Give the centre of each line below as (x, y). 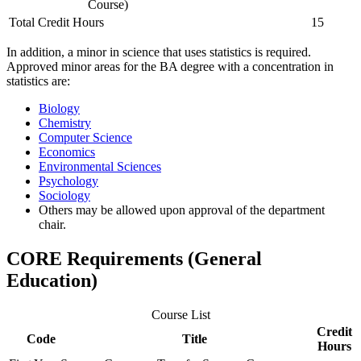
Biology (59, 108)
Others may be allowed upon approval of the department (182, 210)
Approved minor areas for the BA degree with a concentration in (170, 66)
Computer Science (85, 137)
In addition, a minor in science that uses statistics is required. (159, 52)
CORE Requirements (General (134, 258)
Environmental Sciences (100, 166)
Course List (180, 314)
